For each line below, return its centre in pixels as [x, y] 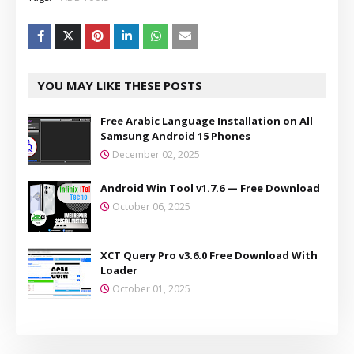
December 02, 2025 [156, 154]
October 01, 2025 [151, 288]
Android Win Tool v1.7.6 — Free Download [210, 188]
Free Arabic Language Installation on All [207, 121]
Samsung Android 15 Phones [175, 136]
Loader [119, 270]
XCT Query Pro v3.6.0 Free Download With [209, 255]
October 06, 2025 [151, 206]
